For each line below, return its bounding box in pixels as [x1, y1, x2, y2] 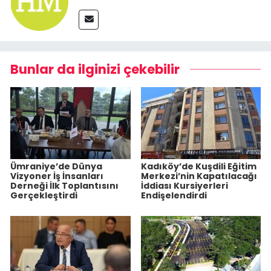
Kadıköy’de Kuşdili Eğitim [140, 160, 256, 173]
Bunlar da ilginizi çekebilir [10, 60, 180, 79]
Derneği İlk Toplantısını [10, 180, 119, 192]
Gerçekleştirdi [10, 189, 77, 202]
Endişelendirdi [140, 189, 207, 202]
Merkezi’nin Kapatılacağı [140, 170, 257, 183]
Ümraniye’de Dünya [10, 160, 102, 173]
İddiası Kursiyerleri [140, 180, 228, 192]
